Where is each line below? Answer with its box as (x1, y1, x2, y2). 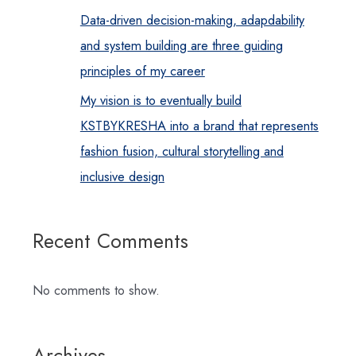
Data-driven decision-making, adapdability (79, 10, 304, 30)
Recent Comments (32, 226, 188, 256)
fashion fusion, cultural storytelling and (79, 141, 284, 161)
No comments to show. (32, 281, 160, 300)
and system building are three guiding (79, 36, 283, 56)
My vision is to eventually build (79, 90, 242, 110)
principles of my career (79, 61, 205, 81)
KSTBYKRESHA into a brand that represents (79, 115, 319, 135)
